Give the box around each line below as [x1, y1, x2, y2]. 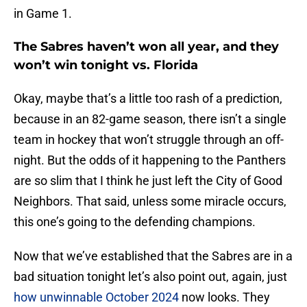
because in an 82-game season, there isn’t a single [14, 112, 286, 127]
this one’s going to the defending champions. [14, 214, 258, 230]
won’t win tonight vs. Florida [14, 58, 198, 73]
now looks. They [179, 290, 270, 305]
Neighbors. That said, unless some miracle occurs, [14, 194, 286, 209]
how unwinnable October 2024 [14, 290, 179, 305]
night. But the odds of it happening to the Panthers [14, 153, 286, 168]
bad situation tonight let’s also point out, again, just [14, 269, 287, 284]
